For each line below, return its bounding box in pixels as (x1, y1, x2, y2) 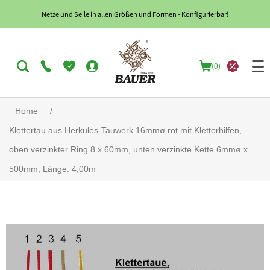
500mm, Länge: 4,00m (9, 164, 96, 174)
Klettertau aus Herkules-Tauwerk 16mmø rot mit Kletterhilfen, (9, 125, 242, 136)
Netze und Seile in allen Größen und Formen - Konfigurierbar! (41, 9, 229, 19)
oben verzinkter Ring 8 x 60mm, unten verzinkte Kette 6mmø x (9, 145, 248, 155)
